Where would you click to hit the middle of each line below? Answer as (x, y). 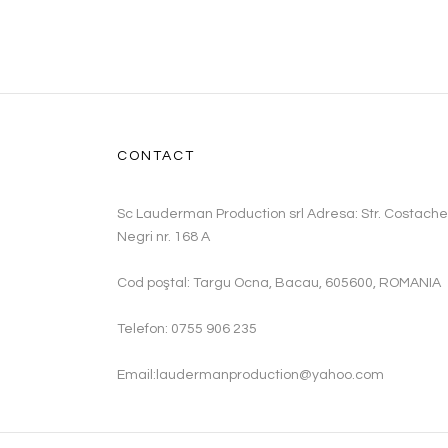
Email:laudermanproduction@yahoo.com (250, 375)
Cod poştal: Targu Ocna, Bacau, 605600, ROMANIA (279, 283)
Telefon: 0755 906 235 (187, 329)
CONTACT (156, 156)
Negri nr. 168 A (163, 237)
